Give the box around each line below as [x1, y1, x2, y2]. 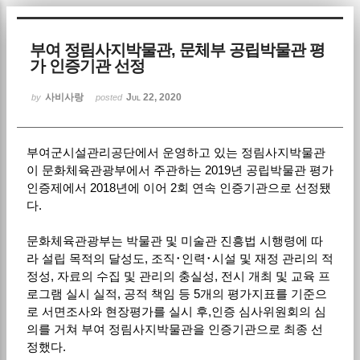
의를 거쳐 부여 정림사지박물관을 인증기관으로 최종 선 [26, 321, 323, 336]
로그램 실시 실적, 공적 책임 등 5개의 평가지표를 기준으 [26, 286, 327, 301]
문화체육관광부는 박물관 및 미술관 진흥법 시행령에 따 [26, 233, 323, 247]
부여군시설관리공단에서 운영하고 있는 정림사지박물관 [26, 145, 325, 159]
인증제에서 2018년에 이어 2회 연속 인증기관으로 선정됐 [26, 180, 331, 194]
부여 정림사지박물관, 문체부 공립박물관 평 [30, 40, 325, 59]
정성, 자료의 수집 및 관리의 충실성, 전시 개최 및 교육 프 [26, 268, 330, 283]
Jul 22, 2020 [126, 91, 182, 103]
